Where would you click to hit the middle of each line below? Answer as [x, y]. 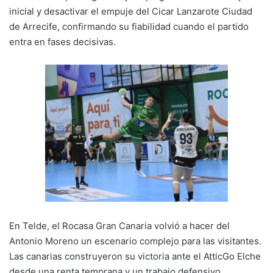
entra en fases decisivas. [62, 42]
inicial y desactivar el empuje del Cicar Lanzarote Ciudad [131, 12]
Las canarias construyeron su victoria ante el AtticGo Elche [135, 256]
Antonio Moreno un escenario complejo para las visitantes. [135, 241]
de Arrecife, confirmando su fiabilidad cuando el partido [129, 27]
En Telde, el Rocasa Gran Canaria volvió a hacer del [119, 225]
